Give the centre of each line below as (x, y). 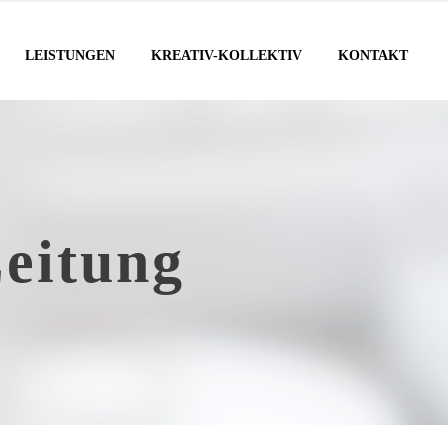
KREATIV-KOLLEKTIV (226, 55)
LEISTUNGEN (70, 55)
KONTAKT (373, 55)
